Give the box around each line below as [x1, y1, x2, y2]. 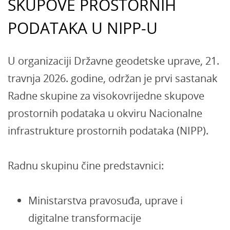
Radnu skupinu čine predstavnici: [8, 159, 164, 172]
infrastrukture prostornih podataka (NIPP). [8, 124, 208, 138]
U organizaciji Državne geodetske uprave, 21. [8, 54, 219, 68]
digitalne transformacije [28, 211, 141, 225]
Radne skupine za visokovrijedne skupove [8, 89, 204, 103]
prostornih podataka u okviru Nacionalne [8, 106, 202, 120]
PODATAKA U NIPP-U [8, 17, 158, 39]
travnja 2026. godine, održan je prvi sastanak [8, 71, 218, 85]
